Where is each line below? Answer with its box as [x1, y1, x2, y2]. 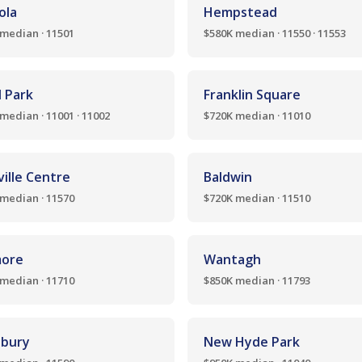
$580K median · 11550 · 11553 [204, 26, 346, 40]
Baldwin [204, 168, 252, 186]
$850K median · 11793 [204, 273, 310, 288]
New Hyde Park [204, 333, 300, 351]
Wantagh [204, 250, 261, 268]
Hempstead [204, 3, 277, 21]
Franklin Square [204, 86, 301, 103]
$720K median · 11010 [204, 108, 310, 123]
